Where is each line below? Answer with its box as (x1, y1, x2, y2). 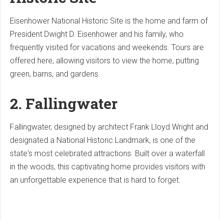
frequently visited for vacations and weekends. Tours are (10, 43, 204, 53)
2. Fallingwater (10, 94, 117, 113)
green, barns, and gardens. (10, 69, 100, 79)
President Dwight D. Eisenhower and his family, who (10, 29, 184, 39)
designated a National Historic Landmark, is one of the (10, 136, 195, 145)
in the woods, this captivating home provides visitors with (10, 162, 205, 172)
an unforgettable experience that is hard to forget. (10, 175, 181, 185)
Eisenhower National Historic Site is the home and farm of (10, 16, 208, 26)
